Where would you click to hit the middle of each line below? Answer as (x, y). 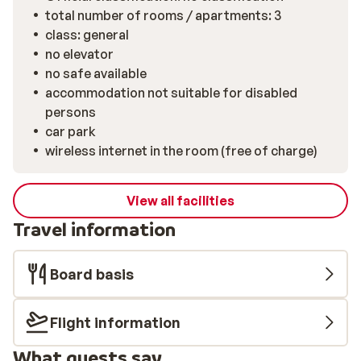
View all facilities (180, 201)
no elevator (79, 54)
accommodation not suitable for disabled (171, 93)
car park (71, 131)
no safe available (96, 73)
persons (71, 112)
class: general (87, 35)
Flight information (115, 322)
